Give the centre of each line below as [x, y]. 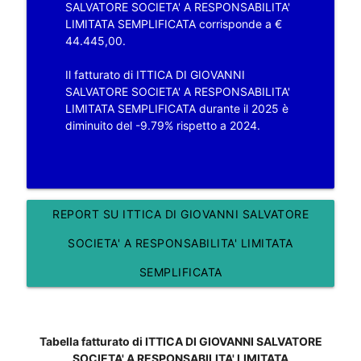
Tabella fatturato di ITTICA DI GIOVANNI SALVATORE [180, 341]
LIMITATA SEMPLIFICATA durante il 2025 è [176, 108]
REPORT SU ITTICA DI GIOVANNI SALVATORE [180, 214]
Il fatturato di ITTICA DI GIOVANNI [155, 74]
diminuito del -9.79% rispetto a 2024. [162, 125]
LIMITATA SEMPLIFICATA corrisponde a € [173, 23]
